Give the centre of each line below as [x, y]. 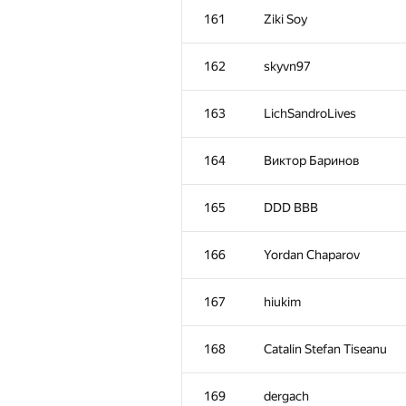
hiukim [282, 302]
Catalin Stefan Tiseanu [325, 349]
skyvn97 [287, 66]
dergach [286, 396]
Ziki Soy [285, 19]
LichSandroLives [310, 113]
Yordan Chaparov [312, 255]
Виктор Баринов [312, 160]
